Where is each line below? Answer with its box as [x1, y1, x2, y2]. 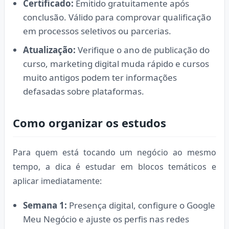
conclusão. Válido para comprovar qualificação [23, 11, 211, 23]
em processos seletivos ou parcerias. [23, 25, 171, 37]
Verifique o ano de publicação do [76, 43, 210, 56]
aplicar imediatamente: [13, 175, 102, 187]
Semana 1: [23, 199, 67, 211]
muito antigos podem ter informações [23, 71, 177, 83]
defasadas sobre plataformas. [23, 85, 144, 97]
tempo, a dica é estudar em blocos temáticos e [13, 161, 216, 172]
